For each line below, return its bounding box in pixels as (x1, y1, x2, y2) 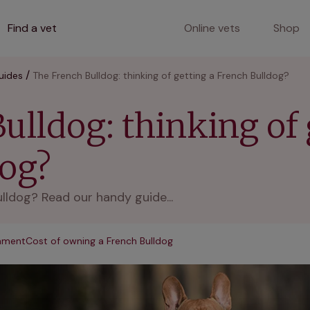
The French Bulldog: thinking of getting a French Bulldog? (33, 69, 289, 82)
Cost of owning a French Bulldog (26, 235, 173, 247)
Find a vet (8, 21, 57, 35)
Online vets (184, 21, 240, 35)
